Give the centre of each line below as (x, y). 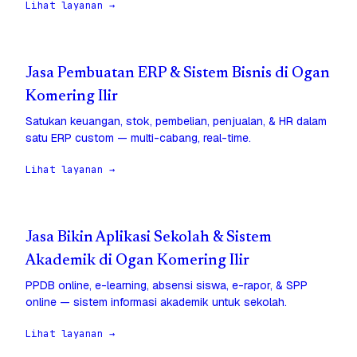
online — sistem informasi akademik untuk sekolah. (156, 302)
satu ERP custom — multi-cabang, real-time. (138, 138)
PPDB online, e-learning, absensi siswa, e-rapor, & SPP (167, 286)
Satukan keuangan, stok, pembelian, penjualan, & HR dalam (176, 122)
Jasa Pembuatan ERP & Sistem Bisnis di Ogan (178, 74)
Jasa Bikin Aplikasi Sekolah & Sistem (149, 238)
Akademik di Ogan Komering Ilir (137, 261)
